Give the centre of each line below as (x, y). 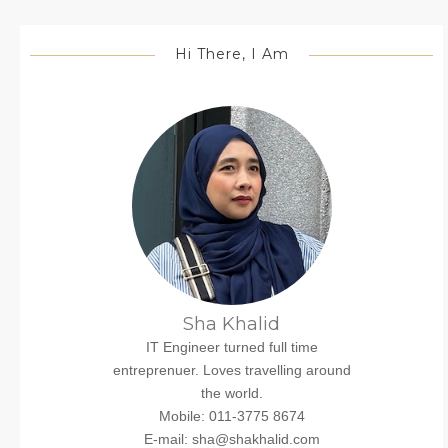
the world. (231, 392)
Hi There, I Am (231, 54)
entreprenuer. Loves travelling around (231, 369)
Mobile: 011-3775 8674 (231, 415)
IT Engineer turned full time (231, 346)
